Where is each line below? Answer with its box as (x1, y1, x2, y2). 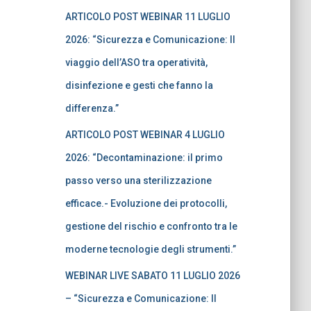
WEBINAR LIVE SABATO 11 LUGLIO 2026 (65, 269, 240, 281)
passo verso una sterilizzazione (65, 174, 212, 186)
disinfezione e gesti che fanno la (65, 79, 213, 91)
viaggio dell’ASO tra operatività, (65, 56, 208, 68)
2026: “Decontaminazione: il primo (65, 151, 223, 163)
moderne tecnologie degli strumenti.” (65, 243, 236, 255)
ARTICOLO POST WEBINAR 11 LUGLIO (65, 10, 230, 22)
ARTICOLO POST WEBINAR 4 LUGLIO (65, 128, 225, 140)
